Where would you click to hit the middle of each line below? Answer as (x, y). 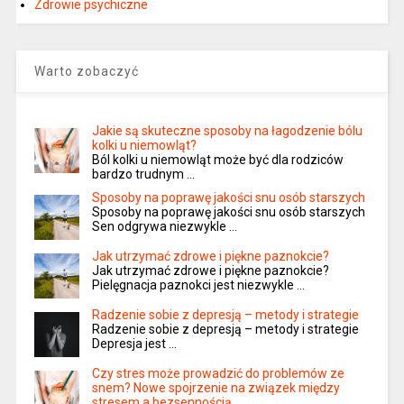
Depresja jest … (134, 343)
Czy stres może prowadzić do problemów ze (218, 373)
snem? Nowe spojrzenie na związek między (216, 387)
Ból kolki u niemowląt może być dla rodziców (217, 159)
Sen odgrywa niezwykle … (164, 226)
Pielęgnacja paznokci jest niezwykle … (198, 285)
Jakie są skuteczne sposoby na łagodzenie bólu (227, 130)
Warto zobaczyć (86, 71)
